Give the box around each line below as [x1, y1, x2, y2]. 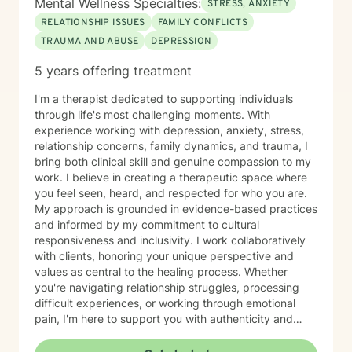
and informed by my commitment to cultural [35, 218, 259, 231]
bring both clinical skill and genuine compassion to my [35, 155, 311, 168]
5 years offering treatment [35, 63, 192, 79]
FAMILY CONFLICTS [157, 16, 248, 29]
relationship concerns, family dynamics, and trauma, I [35, 139, 308, 152]
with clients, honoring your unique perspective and [35, 249, 294, 262]
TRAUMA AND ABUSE [41, 35, 139, 48]
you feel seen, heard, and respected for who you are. [35, 186, 307, 200]
